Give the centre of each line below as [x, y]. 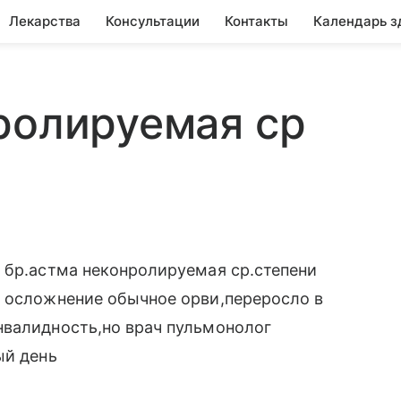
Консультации [153, 21]
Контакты [256, 21]
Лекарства [45, 21]
